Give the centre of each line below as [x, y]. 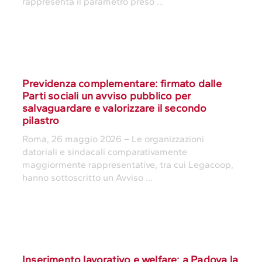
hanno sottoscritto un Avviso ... [87, 177]
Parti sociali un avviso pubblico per [107, 96]
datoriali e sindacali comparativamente [105, 151]
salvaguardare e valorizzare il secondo [115, 108]
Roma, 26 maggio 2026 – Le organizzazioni [113, 139]
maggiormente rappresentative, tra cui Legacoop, [128, 164]
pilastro [41, 120]
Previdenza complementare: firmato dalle [122, 83]
